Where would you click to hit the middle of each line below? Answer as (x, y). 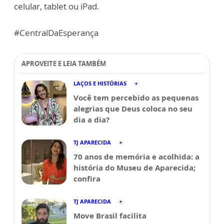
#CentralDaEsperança (56, 33)
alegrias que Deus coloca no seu (133, 108)
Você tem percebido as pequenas (136, 97)
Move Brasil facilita (110, 215)
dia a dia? (91, 119)
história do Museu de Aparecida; (134, 167)
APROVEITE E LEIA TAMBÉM (64, 63)
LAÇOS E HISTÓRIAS (100, 83)
